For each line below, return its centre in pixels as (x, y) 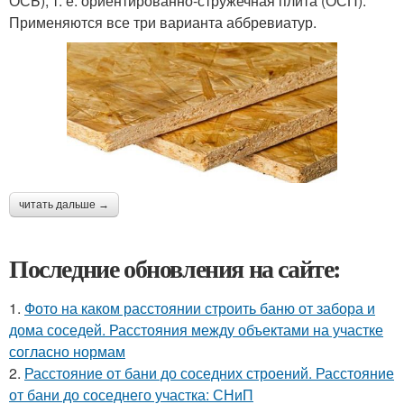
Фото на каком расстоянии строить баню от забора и (200, 308)
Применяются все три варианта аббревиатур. (163, 22)
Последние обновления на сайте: (175, 268)
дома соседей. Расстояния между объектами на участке (196, 329)
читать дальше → (64, 204)
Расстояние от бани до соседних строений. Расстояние (209, 372)
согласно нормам (67, 351)
